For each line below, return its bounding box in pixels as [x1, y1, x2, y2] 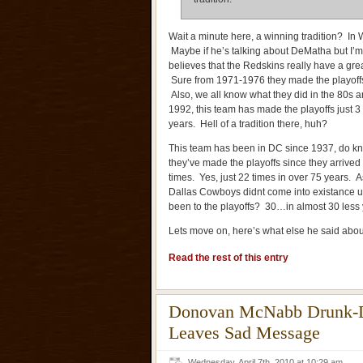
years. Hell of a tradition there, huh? [169, 118, 327, 130]
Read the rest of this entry [169, 252, 288, 263]
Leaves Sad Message [169, 322, 320, 343]
